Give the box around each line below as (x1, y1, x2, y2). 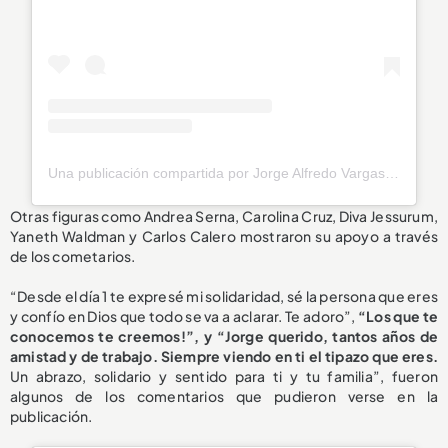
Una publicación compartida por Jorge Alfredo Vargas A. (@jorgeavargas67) (385, 165, 400, 182)
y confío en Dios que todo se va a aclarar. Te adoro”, (10, 307, 359, 326)
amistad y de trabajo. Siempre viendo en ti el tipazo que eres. (10, 347, 438, 366)
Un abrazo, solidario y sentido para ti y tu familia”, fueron (10, 367, 438, 386)
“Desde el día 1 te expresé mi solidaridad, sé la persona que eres (10, 287, 438, 306)
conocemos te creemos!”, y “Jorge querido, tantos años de (10, 327, 438, 346)
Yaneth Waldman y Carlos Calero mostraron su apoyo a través (10, 227, 438, 246)
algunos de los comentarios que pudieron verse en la (10, 387, 438, 406)
